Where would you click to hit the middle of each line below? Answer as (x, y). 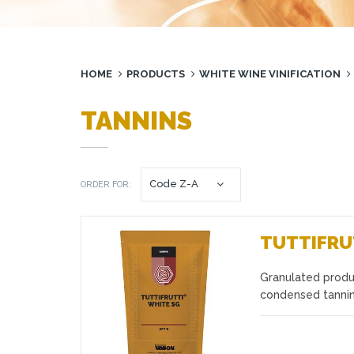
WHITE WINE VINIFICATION (270, 74)
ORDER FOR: (106, 185)
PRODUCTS (156, 74)
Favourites (233, 289)
